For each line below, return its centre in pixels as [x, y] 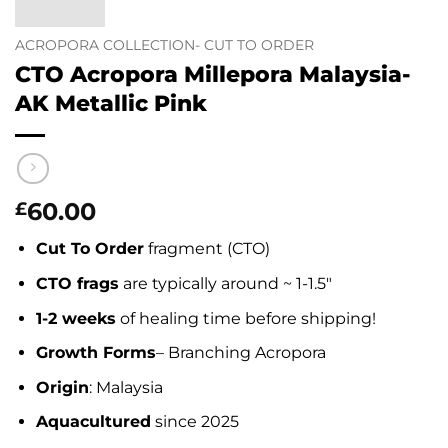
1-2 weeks [75, 318]
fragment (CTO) [206, 249]
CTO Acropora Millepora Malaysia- [213, 73]
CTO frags [77, 284]
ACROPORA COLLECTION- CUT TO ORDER [164, 45]
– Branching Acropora [240, 353]
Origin [62, 387]
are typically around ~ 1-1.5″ [225, 284]
